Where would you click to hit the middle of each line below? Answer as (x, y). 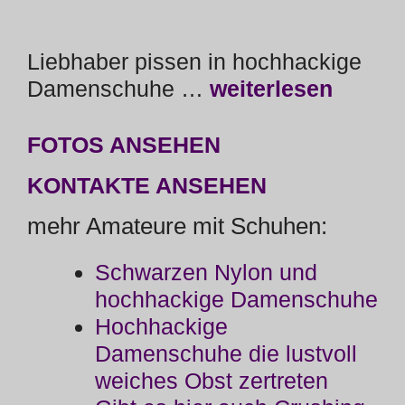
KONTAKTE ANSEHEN (147, 186)
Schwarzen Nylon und (206, 273)
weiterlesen (271, 88)
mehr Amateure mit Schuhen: (177, 226)
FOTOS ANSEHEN (124, 145)
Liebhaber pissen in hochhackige (194, 61)
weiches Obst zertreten (212, 381)
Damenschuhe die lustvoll (226, 354)
